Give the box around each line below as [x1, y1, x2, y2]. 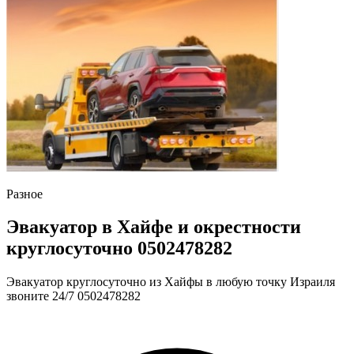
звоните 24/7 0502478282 [6, 289, 141, 303]
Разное [6, 186, 43, 201]
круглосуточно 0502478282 [6, 238, 232, 259]
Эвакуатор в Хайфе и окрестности [6, 217, 301, 238]
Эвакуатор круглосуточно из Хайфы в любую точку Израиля [6, 275, 335, 289]
